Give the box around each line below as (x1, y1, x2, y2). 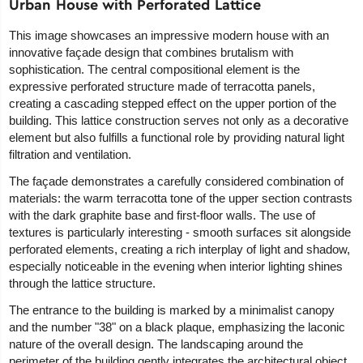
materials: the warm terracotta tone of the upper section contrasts (9, 191, 353, 206)
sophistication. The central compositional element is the (9, 62, 301, 77)
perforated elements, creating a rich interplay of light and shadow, (9, 242, 351, 257)
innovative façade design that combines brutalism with (9, 45, 294, 60)
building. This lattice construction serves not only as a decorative (9, 113, 349, 128)
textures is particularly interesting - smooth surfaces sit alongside (9, 225, 352, 240)
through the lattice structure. (9, 276, 156, 291)
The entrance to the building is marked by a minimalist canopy (9, 303, 335, 318)
